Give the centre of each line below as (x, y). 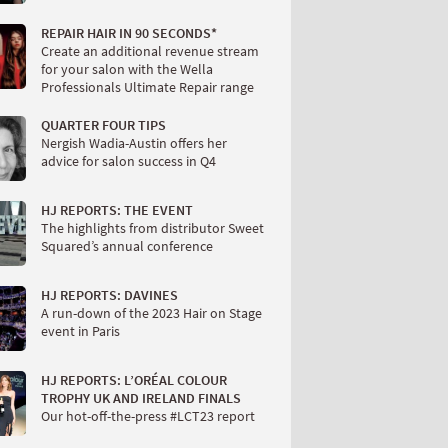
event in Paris (80, 330)
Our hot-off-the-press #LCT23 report (148, 415)
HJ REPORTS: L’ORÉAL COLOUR (134, 379)
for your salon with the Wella (127, 68)
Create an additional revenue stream (150, 50)
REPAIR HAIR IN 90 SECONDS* (129, 32)
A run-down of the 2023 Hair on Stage (151, 312)
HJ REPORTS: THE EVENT (117, 209)
